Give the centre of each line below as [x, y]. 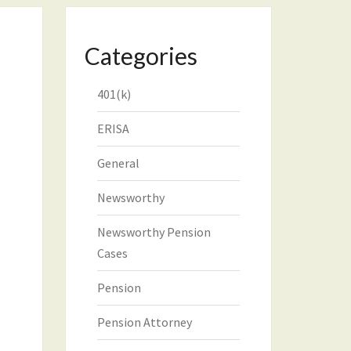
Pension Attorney [144, 322]
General [118, 163]
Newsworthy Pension [154, 232]
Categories [141, 56]
